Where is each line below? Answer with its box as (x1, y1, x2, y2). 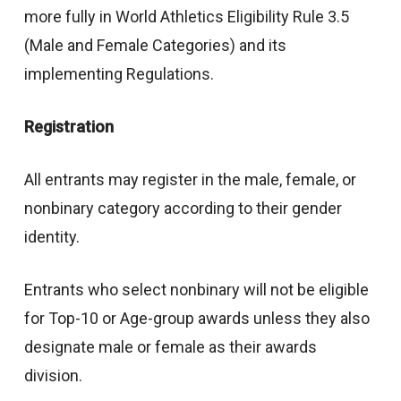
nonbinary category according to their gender (23, 198, 342, 218)
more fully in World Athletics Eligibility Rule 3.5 (23, 6, 349, 26)
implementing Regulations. (23, 64, 214, 83)
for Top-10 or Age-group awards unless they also (23, 308, 370, 328)
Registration (23, 116, 114, 136)
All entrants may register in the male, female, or (23, 169, 356, 189)
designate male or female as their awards (23, 337, 317, 356)
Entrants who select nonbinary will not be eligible (23, 279, 369, 299)
